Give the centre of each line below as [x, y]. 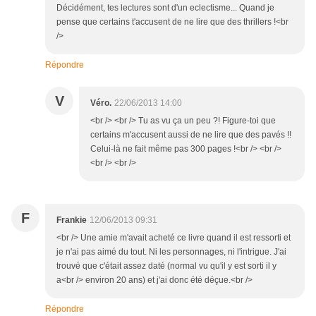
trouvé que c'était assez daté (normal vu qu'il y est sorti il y [166, 266]
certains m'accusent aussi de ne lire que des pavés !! [191, 135]
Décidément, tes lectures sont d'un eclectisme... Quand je [165, 8]
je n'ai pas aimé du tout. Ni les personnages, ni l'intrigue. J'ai [171, 252]
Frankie [72, 220]
